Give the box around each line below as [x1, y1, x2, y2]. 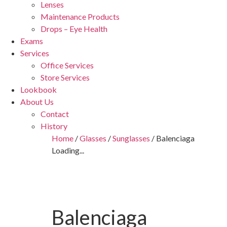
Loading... [52, 145, 84, 155]
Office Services [41, 60, 94, 70]
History [41, 121, 67, 131]
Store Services [41, 72, 90, 82]
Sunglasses [112, 133, 150, 143]
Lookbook [20, 84, 57, 94]
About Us [20, 96, 54, 106]
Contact [41, 108, 69, 119]
